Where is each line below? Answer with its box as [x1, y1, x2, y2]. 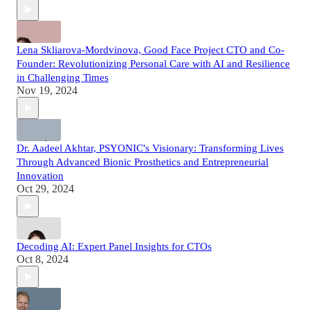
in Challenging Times [17, 72, 109, 84]
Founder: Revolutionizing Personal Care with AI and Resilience [17, 58, 290, 70]
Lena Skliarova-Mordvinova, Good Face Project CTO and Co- [17, 44, 284, 56]
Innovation [17, 170, 64, 182]
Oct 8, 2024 [17, 253, 69, 266]
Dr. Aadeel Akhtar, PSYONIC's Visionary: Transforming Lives [17, 143, 284, 154]
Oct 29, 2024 [17, 183, 74, 195]
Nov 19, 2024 [17, 84, 77, 97]
